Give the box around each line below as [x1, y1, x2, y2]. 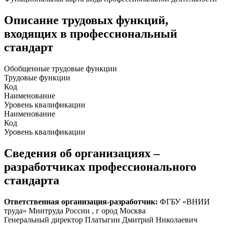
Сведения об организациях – [4, 146, 160, 160]
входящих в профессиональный [4, 27, 177, 40]
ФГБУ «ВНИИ [158, 197, 210, 206]
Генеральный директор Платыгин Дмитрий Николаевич [4, 215, 197, 224]
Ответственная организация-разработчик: [4, 197, 158, 206]
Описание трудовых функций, [4, 13, 168, 27]
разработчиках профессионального [4, 160, 196, 173]
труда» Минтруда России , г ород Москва [4, 206, 146, 215]
